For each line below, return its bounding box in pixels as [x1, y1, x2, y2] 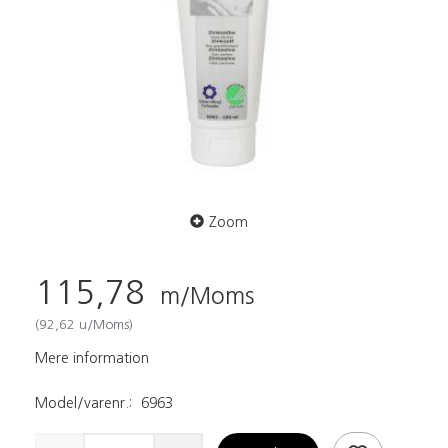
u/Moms [75, 317, 129, 331]
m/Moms [154, 284, 254, 307]
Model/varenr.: [35, 395, 136, 410]
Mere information [35, 350, 149, 365]
